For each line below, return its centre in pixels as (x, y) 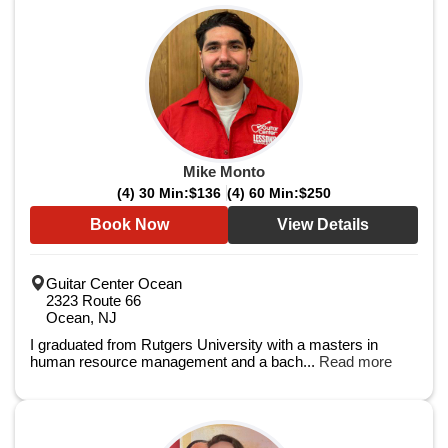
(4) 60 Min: (263, 193)
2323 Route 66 (93, 300)
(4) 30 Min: (153, 193)
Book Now (129, 224)
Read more (355, 361)
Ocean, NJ (81, 317)
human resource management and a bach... (174, 361)
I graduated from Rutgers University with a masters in (204, 344)
